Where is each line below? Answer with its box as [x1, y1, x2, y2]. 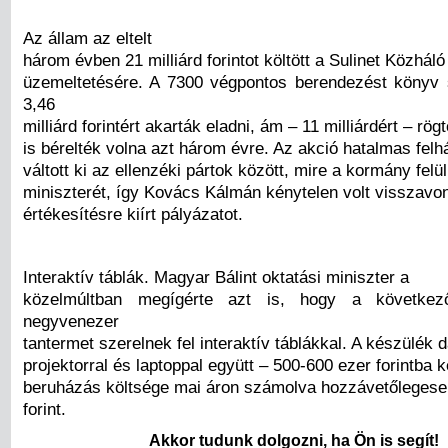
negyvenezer [23, 310, 119, 331]
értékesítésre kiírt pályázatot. [23, 203, 243, 224]
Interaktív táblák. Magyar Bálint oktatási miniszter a [23, 266, 409, 287]
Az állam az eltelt [23, 27, 152, 48]
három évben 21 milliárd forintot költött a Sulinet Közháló [23, 49, 445, 70]
